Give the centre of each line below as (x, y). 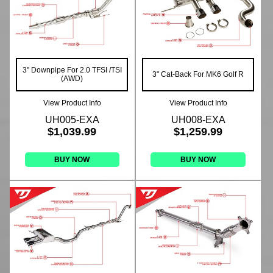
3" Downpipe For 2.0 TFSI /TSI (72, 70)
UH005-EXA (72, 120)
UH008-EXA (198, 120)
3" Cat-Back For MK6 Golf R (198, 75)
